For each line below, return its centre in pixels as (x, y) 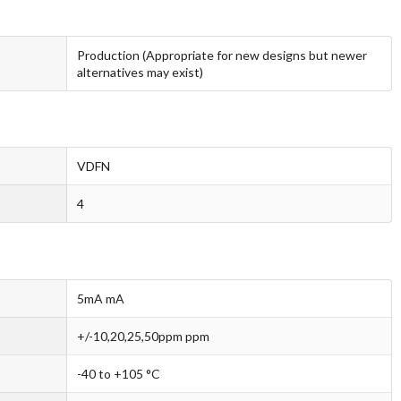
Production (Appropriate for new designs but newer (222, 55)
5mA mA (101, 298)
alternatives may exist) (140, 72)
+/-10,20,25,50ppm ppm (143, 336)
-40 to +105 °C (119, 373)
